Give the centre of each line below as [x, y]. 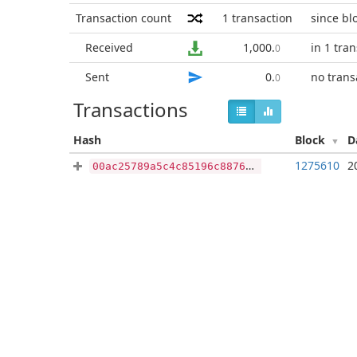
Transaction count [124, 18]
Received [109, 47]
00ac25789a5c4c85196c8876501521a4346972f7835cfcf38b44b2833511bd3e [169, 166]
